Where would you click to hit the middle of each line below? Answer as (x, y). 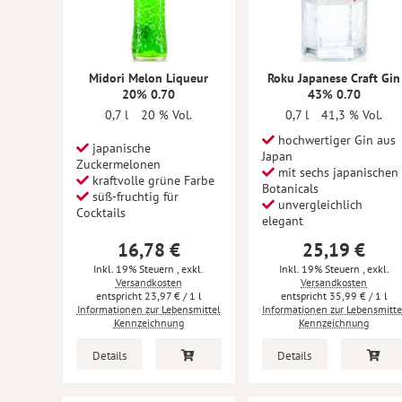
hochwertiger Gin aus (335, 140)
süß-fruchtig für (134, 197)
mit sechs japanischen (336, 172)
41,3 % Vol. (352, 115)
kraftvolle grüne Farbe (152, 180)
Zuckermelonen (118, 164)
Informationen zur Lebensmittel (149, 309)
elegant (282, 221)
